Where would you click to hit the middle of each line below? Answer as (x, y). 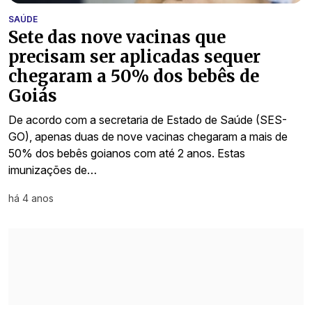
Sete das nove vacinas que (117, 37)
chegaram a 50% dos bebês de (134, 76)
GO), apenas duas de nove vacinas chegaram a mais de (148, 136)
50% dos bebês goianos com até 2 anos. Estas (127, 153)
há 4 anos (31, 198)
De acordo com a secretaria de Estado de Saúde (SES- (148, 119)
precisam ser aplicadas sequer (134, 56)
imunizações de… (53, 170)
